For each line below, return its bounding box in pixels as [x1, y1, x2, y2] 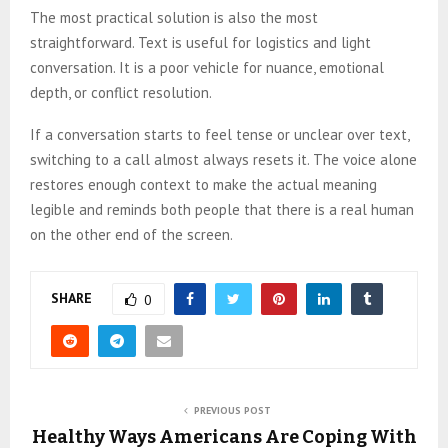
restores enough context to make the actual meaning [30, 175, 377, 195]
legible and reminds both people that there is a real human [30, 200, 414, 220]
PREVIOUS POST [193, 404, 271, 418]
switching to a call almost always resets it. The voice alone [30, 150, 417, 170]
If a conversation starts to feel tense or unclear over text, [30, 125, 409, 145]
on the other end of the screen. [30, 225, 233, 245]
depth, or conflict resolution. [30, 83, 212, 103]
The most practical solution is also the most [30, 8, 318, 28]
